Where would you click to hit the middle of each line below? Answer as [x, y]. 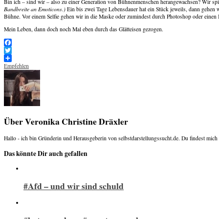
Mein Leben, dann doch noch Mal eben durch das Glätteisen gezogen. [84, 29]
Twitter [12, 58]
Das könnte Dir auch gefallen [46, 153]
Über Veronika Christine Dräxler [66, 121]
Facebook [15, 50]
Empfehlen [16, 66]
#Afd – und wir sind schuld [74, 186]
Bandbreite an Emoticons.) [35, 9]
